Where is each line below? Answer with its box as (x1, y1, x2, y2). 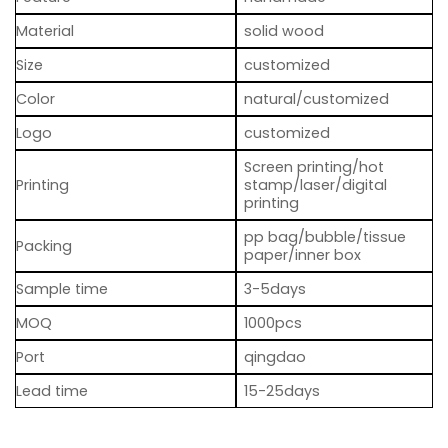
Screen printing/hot (244, 157, 385, 178)
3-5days (244, 279, 307, 300)
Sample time (16, 279, 108, 300)
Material (16, 21, 74, 42)
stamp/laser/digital (244, 175, 388, 196)
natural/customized (244, 89, 390, 110)
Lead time (16, 381, 88, 402)
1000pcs (244, 313, 303, 334)
